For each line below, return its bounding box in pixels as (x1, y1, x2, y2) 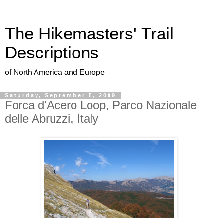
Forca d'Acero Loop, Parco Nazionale (5, 98, 197, 111)
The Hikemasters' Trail (5, 24, 174, 43)
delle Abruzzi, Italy (5, 112, 98, 125)
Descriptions (5, 43, 99, 62)
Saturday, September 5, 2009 (5, 92, 116, 98)
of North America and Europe (5, 68, 105, 76)
